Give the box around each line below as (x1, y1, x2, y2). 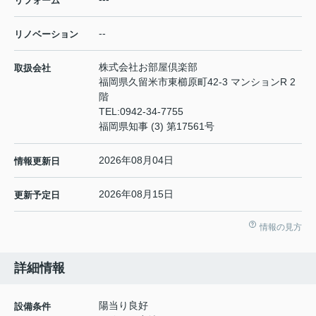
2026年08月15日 (99, 188, 174, 200)
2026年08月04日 (99, 154, 174, 166)
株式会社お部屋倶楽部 (99, 61, 197, 73)
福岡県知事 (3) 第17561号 (99, 121, 214, 133)
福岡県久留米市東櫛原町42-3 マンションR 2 (99, 76, 296, 88)
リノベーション (14, 29, 78, 40)
